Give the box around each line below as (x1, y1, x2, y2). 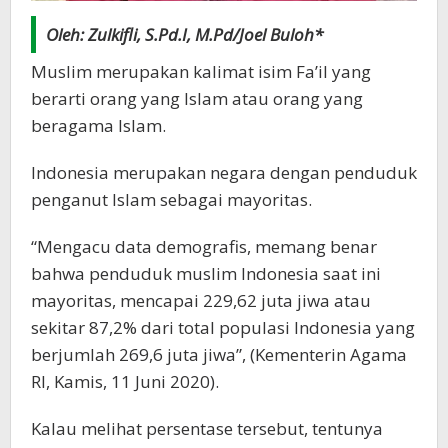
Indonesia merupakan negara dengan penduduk (31, 160, 417, 184)
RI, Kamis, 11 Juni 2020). (31, 369, 219, 393)
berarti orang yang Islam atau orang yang (31, 86, 363, 110)
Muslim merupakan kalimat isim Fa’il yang (31, 59, 371, 83)
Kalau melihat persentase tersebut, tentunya (31, 416, 383, 440)
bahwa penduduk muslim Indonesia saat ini (31, 261, 381, 285)
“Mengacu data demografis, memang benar (31, 234, 377, 258)
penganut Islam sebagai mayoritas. (31, 187, 312, 211)
